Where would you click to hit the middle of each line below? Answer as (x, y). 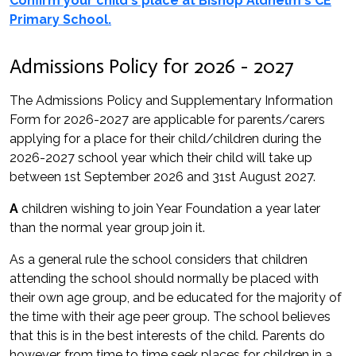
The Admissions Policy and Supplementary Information (171, 101)
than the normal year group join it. (107, 228)
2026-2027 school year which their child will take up (161, 158)
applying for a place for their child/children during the (165, 139)
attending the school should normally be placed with (164, 279)
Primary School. (60, 19)
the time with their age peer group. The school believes (170, 317)
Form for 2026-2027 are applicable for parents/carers (167, 120)
